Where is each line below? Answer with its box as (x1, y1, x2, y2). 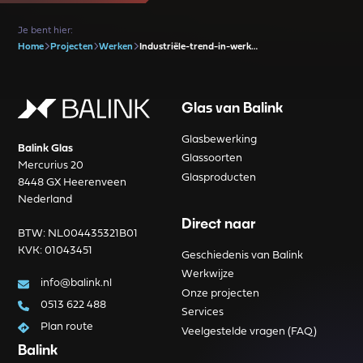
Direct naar (181, 215, 256, 233)
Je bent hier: (18, 26, 74, 36)
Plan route (40, 321, 93, 332)
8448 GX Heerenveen (18, 177, 127, 189)
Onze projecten (181, 288, 259, 299)
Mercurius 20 (18, 160, 84, 172)
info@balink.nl (40, 278, 112, 289)
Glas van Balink (181, 99, 283, 117)
